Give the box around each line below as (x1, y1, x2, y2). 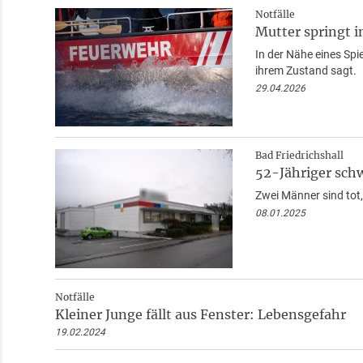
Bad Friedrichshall (254, 149, 344, 162)
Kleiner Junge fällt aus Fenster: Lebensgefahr (54, 305, 346, 322)
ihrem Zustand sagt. (254, 64, 357, 78)
